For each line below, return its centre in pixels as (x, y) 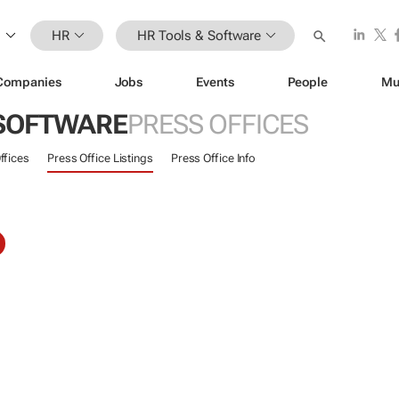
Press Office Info (213, 158)
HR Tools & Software (199, 35)
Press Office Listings (100, 158)
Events (215, 81)
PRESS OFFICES (217, 124)
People (307, 81)
